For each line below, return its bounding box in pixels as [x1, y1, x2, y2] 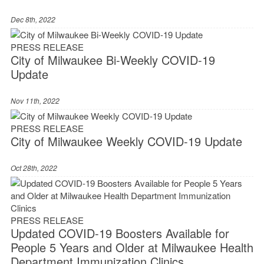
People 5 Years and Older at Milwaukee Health [10, 239, 253, 256]
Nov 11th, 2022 [10, 95, 60, 106]
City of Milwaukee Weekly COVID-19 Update [10, 133, 242, 150]
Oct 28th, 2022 [10, 163, 57, 173]
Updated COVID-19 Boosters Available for [10, 225, 229, 242]
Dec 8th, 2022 [10, 14, 55, 25]
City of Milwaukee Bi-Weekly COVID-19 [10, 51, 215, 69]
